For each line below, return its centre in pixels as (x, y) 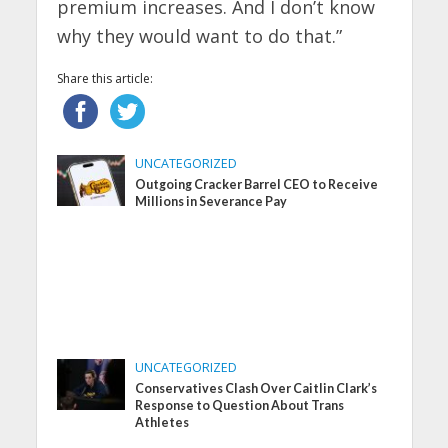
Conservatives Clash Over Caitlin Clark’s (256, 388)
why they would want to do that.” (199, 35)
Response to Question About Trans (240, 405)
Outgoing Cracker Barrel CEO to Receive (257, 184)
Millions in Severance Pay (211, 201)
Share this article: (104, 78)
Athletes (162, 422)
